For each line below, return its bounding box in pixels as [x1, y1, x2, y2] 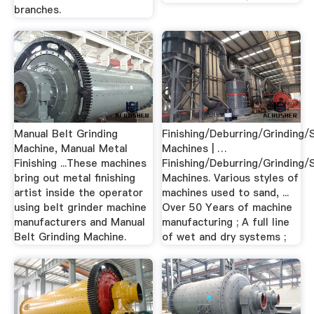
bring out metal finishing [13, 171, 135, 185]
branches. [13, 2, 61, 17]
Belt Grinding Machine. [13, 230, 126, 244]
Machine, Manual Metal [13, 142, 128, 156]
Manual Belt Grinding [13, 127, 118, 141]
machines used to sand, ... [162, 186, 289, 200]
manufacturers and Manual [13, 215, 145, 229]
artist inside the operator [13, 186, 143, 200]
